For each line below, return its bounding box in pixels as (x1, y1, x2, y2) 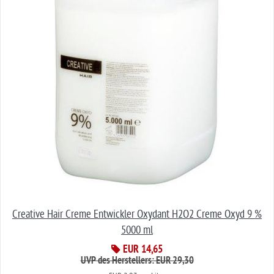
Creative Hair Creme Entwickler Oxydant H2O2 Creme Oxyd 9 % (12, 208, 262, 221)
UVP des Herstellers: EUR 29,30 (80, 255, 194, 268)
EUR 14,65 (120, 243, 163, 257)
